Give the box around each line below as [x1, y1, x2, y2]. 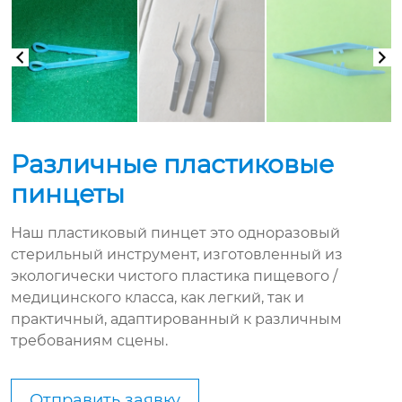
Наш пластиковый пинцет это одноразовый [11, 223, 340, 241]
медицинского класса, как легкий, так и [11, 288, 304, 306]
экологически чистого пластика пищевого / [11, 267, 337, 284]
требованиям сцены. [11, 331, 168, 349]
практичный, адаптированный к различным [11, 310, 342, 328]
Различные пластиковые [11, 148, 334, 179]
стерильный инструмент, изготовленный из [11, 245, 343, 263]
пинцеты [11, 178, 125, 209]
